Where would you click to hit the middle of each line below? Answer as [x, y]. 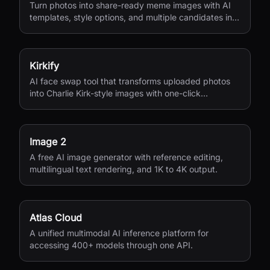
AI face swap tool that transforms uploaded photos [130, 81]
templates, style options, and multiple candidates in [131, 17]
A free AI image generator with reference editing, [126, 157]
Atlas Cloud [56, 218]
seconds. [47, 29]
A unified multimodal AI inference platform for [119, 233]
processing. [52, 105]
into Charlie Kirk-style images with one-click [115, 93]
